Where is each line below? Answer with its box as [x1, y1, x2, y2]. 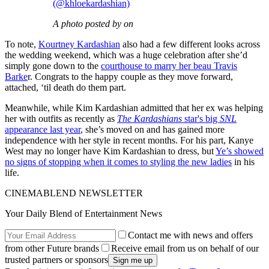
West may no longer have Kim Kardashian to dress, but [5, 146, 216, 157]
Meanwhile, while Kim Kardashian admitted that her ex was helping [5, 103, 263, 113]
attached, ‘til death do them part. [5, 82, 128, 93]
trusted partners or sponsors [5, 255, 108, 265]
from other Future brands [5, 243, 99, 254]
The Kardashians [117, 113, 182, 124]
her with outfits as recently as [5, 113, 117, 124]
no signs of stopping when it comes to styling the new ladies [5, 157, 232, 168]
